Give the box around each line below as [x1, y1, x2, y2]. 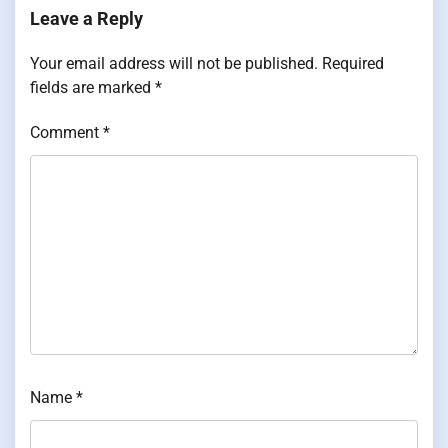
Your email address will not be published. [30, 53, 318, 73]
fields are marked [30, 77, 155, 97]
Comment [30, 122, 103, 142]
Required [322, 53, 384, 73]
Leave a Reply [30, 7, 143, 29]
